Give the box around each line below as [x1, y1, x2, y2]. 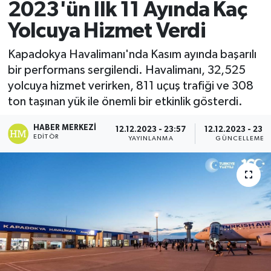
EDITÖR [33, 134, 59, 140]
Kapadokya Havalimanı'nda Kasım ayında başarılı [7, 48, 256, 61]
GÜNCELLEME [215, 135, 265, 142]
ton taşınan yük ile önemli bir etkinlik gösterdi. [7, 96, 243, 108]
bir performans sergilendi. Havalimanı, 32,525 [7, 64, 246, 77]
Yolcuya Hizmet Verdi [7, 20, 206, 42]
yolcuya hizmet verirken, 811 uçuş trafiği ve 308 [7, 80, 253, 93]
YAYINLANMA [128, 135, 174, 142]
